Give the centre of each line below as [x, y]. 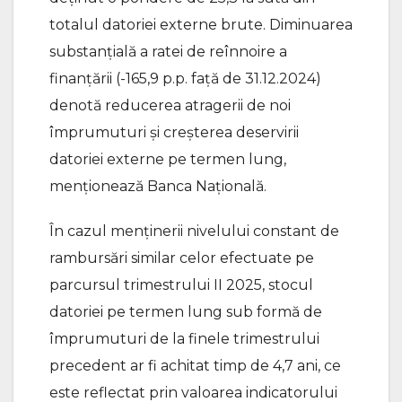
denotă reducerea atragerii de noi [170, 105]
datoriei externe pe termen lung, [168, 159]
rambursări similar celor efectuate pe [182, 258]
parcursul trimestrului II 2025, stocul [181, 284]
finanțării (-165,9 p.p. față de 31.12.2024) [185, 78]
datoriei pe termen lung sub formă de [186, 311]
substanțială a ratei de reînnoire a [168, 51]
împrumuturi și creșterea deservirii [174, 132]
